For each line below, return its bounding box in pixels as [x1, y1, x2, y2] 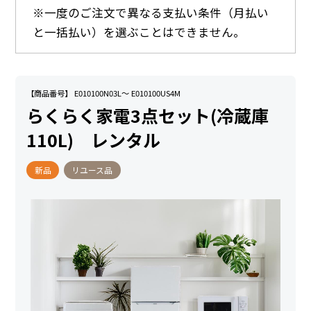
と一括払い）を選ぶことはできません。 [33, 24, 246, 41]
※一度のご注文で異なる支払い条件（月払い [33, 4, 269, 22]
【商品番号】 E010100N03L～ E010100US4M [26, 87, 181, 99]
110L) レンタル [26, 126, 161, 152]
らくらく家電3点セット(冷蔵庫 [26, 102, 269, 128]
